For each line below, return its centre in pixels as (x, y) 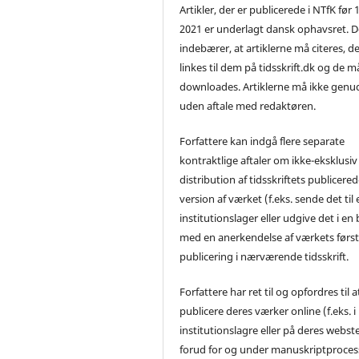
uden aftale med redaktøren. (248, 105)
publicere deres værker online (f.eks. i (268, 311)
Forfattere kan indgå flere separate (262, 141)
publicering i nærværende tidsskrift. (264, 256)
